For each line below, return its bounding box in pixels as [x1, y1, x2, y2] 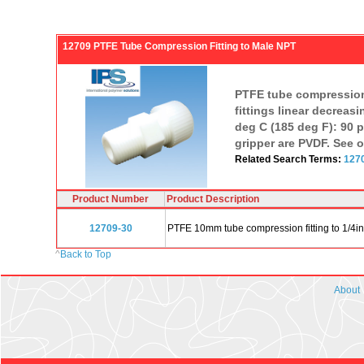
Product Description [166, 193, 259, 205]
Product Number [72, 193, 149, 205]
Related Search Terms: [234, 153, 344, 165]
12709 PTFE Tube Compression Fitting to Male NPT [62, 40, 296, 52]
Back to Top [60, 248, 112, 260]
